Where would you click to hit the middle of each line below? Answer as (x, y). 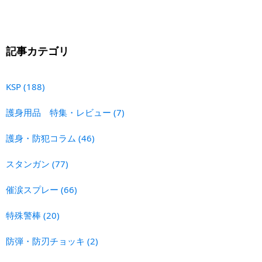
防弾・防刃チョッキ (46, 241)
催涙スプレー (33, 189)
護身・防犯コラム (42, 138)
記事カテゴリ (37, 51)
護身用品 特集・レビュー (60, 112)
